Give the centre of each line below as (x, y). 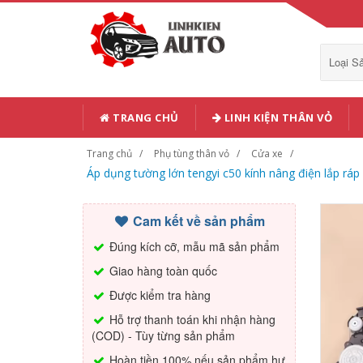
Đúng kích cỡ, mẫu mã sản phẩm (193, 246)
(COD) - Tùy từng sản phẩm (163, 335)
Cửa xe (267, 154)
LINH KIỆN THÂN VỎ (277, 117)
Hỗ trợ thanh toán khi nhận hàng (191, 319)
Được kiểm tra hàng (158, 295)
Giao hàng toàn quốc (162, 271)
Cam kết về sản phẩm (198, 221)
